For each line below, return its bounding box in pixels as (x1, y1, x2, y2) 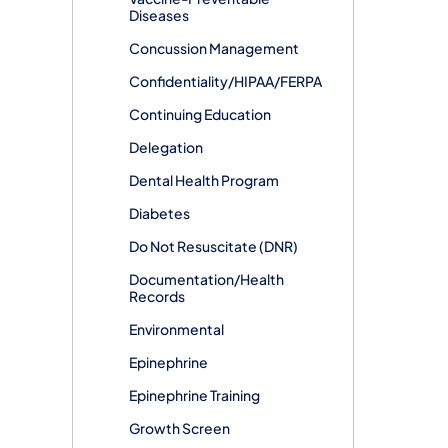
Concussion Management (129, 38, 299, 57)
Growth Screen (129, 418, 230, 437)
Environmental (129, 319, 224, 338)
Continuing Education (129, 104, 271, 123)
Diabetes (129, 203, 190, 222)
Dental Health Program (129, 170, 279, 189)
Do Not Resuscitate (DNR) (129, 236, 298, 255)
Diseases (129, 5, 189, 24)
